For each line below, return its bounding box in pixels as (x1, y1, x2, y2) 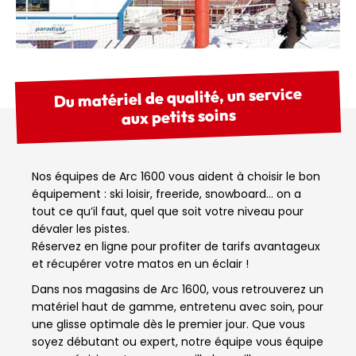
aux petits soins (121, 104, 236, 129)
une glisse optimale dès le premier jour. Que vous (32, 316, 305, 333)
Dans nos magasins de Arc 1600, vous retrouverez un (32, 281, 323, 298)
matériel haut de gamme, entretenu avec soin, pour (32, 299, 323, 315)
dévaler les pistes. (32, 221, 130, 238)
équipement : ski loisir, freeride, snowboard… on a (32, 186, 301, 203)
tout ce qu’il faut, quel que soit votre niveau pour (32, 203, 304, 220)
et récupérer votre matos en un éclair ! (32, 256, 249, 273)
